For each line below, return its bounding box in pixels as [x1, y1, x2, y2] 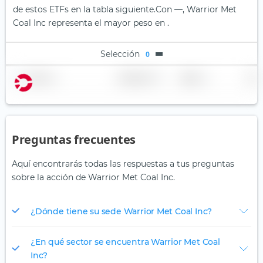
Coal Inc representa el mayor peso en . [13, 18, 169, 29]
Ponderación [117, 74, 151, 82]
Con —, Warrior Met [156, 4, 237, 15]
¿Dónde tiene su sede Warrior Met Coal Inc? [31, 205, 213, 217]
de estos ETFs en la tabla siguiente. [13, 4, 156, 15]
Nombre [27, 74, 49, 82]
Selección [100, 48, 140, 59]
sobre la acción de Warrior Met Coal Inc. [12, 172, 175, 183]
